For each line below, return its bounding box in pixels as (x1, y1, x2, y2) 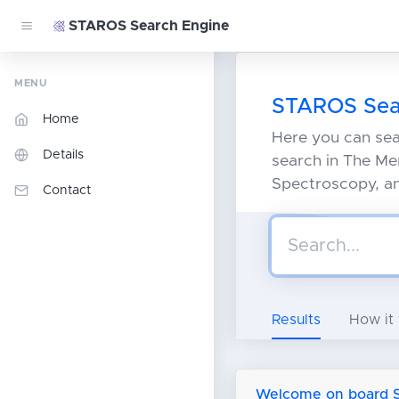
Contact (43, 184, 91, 197)
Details (43, 149, 84, 161)
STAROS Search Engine (68, 19, 229, 33)
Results (272, 313, 321, 328)
